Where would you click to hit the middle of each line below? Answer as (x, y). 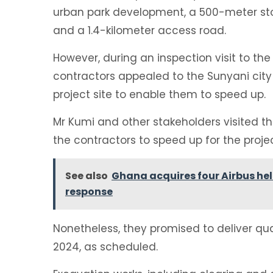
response (89, 192)
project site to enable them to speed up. (159, 94)
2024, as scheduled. (105, 247)
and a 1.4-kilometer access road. (140, 30)
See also (87, 176)
